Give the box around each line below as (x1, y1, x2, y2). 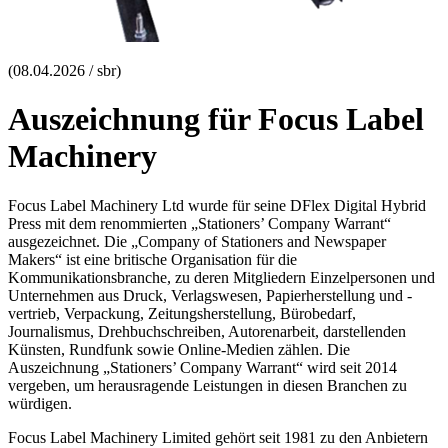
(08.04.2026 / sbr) (8, 61, 121, 79)
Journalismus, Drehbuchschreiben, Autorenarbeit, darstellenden (8, 322, 406, 340)
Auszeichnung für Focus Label (8, 101, 424, 138)
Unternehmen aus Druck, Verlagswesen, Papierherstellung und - (8, 286, 412, 304)
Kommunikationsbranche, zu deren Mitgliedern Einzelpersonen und (8, 268, 435, 286)
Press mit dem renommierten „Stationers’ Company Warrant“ (8, 214, 391, 232)
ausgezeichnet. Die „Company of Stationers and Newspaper (8, 232, 386, 250)
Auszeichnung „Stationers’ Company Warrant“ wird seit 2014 (8, 358, 397, 376)
